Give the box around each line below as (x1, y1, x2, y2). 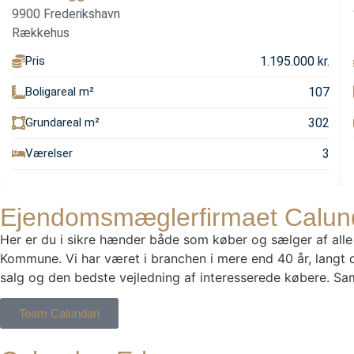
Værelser (25, 146, 73, 161)
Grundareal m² (25, 115, 100, 130)
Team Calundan (19, 307, 100, 320)
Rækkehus (12, 24, 70, 40)
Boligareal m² (25, 85, 94, 100)
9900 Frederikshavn (12, 6, 120, 21)
